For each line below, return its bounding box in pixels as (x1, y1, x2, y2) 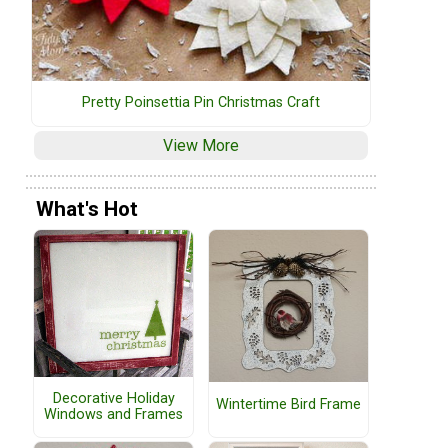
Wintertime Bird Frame (216, 395, 361, 413)
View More (163, 136, 239, 156)
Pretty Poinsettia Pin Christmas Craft (82, 94, 320, 112)
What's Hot (36, 196, 138, 221)
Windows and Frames (44, 405, 183, 423)
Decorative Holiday (52, 389, 175, 407)
